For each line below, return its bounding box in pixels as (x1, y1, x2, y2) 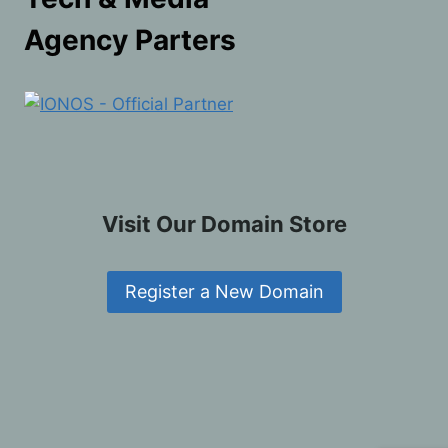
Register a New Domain (124, 281, 324, 303)
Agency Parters (24, 22, 236, 57)
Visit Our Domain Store (101, 210, 347, 237)
